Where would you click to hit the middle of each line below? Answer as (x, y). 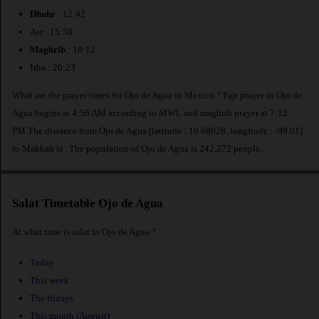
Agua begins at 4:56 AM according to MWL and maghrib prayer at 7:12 (150, 113)
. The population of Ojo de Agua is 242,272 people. (163, 148)
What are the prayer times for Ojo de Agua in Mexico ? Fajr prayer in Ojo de (157, 95)
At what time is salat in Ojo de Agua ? (84, 231)
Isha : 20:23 (53, 68)
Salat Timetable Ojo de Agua (88, 204)
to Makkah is (38, 148)
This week (49, 281)
